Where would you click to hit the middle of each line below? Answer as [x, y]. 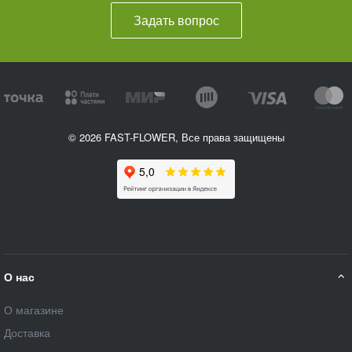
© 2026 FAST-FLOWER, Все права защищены [176, 137]
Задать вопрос [176, 20]
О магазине [34, 309]
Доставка [27, 332]
